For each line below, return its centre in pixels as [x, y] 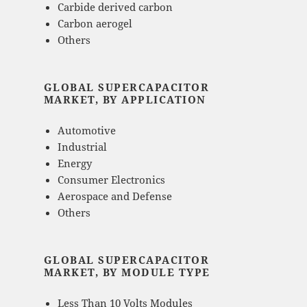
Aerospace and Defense [114, 196]
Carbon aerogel [95, 24]
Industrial [82, 147]
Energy [74, 163]
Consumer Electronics [111, 180]
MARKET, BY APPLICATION [125, 100]
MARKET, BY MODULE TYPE [127, 272]
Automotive [86, 131]
